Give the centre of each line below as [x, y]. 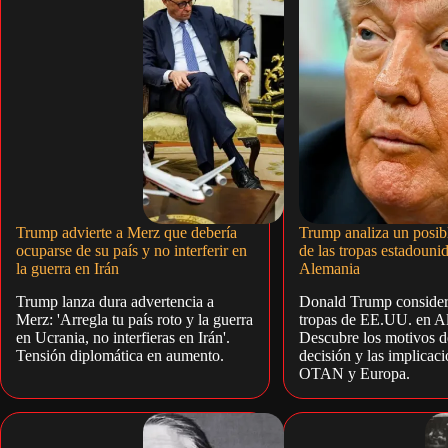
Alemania [329, 269]
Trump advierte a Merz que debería [126, 233]
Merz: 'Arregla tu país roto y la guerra [134, 319]
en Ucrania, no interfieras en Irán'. [123, 337]
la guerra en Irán [67, 269]
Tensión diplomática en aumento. [120, 355]
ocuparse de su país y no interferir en [131, 251]
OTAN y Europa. [354, 373]
